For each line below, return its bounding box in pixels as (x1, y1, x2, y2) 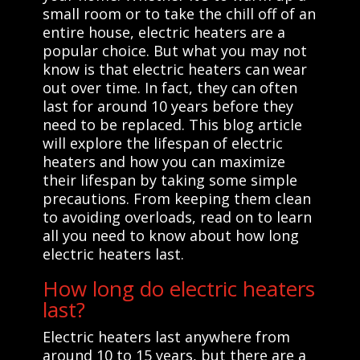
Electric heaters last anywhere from (42, 326, 290, 346)
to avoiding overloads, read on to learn (42, 207, 312, 227)
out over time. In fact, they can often (42, 77, 297, 97)
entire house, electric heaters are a (42, 22, 285, 42)
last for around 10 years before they (42, 96, 293, 116)
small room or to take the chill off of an (42, 3, 316, 23)
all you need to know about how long (42, 225, 299, 245)
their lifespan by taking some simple (42, 170, 297, 190)
